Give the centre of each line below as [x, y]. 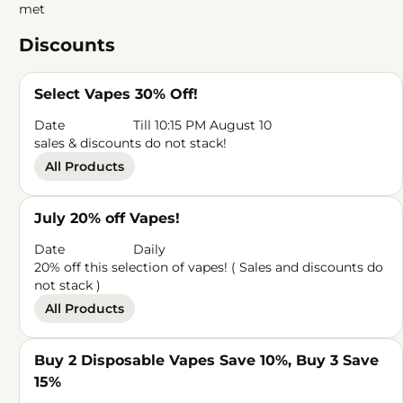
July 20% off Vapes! [107, 218]
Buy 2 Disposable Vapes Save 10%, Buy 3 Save [207, 360]
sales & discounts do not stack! [131, 143]
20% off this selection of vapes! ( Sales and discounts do [209, 267]
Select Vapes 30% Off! [116, 94]
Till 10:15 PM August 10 [203, 125]
